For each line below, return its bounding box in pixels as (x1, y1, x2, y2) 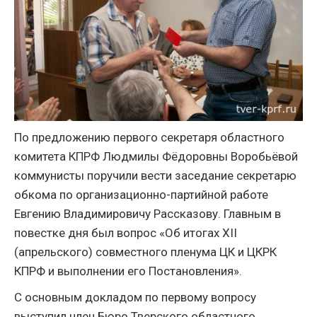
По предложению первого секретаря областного (14, 130, 284, 144)
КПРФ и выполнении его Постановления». (14, 264, 242, 278)
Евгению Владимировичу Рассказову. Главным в (14, 207, 281, 221)
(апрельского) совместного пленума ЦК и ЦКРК (14, 245, 277, 259)
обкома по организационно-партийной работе (14, 188, 268, 202)
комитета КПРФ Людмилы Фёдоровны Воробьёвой (14, 149, 298, 163)
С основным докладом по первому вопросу (14, 290, 256, 304)
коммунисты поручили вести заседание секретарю (14, 168, 296, 183)
